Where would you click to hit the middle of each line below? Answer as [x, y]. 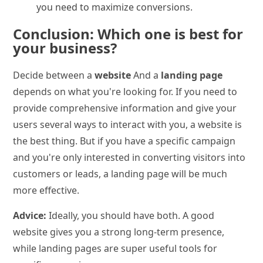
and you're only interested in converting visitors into [129, 157]
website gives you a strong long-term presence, [119, 232]
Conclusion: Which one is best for [128, 33]
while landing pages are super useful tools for [115, 248]
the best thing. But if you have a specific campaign [124, 141]
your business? [65, 48]
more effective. [46, 190]
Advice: [30, 215]
